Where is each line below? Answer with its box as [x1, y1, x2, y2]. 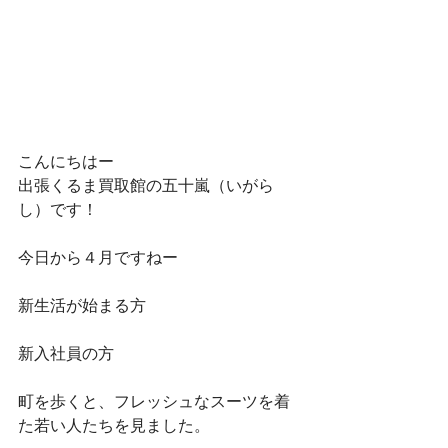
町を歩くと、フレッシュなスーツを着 [18, 393, 290, 410]
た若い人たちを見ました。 [18, 417, 210, 434]
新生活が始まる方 [18, 297, 146, 314]
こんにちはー [18, 153, 114, 170]
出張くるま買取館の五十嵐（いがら [18, 177, 274, 194]
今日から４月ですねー [18, 249, 178, 266]
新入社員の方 [18, 345, 114, 362]
